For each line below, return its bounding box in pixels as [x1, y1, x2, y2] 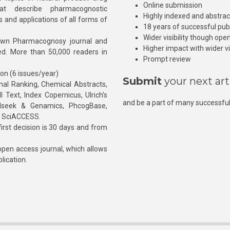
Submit [123, 75, 162, 87]
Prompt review [143, 55, 191, 63]
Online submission [143, 1, 202, 9]
